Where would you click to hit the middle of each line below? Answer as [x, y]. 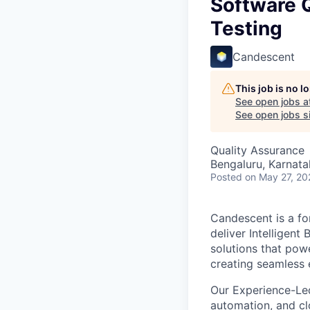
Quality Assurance [257, 151]
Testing [246, 29]
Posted [226, 177]
